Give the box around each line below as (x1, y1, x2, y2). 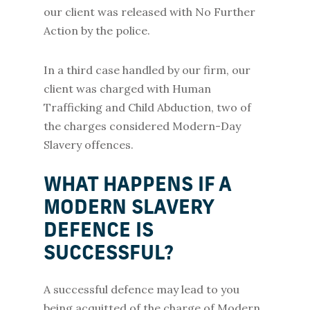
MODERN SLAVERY (43, 199, 214, 219)
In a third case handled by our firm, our (43, 63, 250, 77)
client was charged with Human (43, 82, 211, 95)
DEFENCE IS (43, 222, 154, 241)
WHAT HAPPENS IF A (43, 176, 231, 196)
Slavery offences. (43, 138, 136, 152)
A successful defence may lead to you (43, 282, 239, 296)
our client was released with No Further (43, 5, 255, 19)
